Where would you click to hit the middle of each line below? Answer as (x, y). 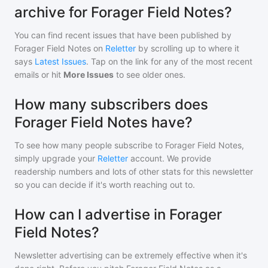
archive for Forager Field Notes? (123, 12)
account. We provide (170, 158)
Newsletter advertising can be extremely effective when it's (131, 255)
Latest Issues (60, 61)
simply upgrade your (56, 158)
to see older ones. (150, 74)
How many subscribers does (111, 104)
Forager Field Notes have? (103, 122)
